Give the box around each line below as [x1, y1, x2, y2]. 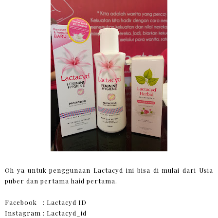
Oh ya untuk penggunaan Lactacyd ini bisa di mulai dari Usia [5, 165, 213, 174]
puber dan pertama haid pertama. [5, 176, 117, 185]
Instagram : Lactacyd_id [5, 208, 87, 217]
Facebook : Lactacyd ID [5, 198, 87, 206]
